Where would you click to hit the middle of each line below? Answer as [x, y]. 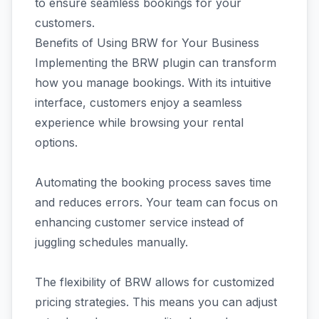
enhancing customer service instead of [140, 222]
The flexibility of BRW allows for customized [155, 282]
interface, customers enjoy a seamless [138, 103]
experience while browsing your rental [139, 122]
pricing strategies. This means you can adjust [156, 302]
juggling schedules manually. [111, 242]
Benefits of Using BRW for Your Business [147, 43]
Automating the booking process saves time [153, 182]
